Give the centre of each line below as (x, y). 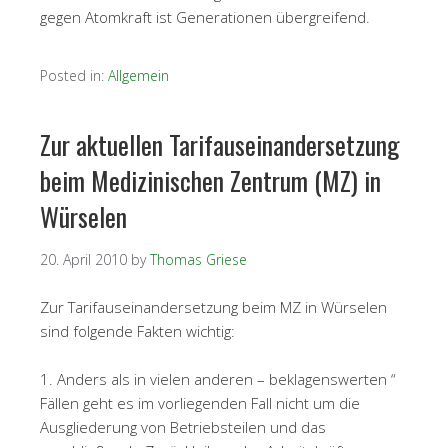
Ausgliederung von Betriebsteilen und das (183, 426)
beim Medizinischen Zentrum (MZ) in (210, 180)
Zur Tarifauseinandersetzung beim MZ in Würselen (213, 306)
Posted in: (74, 75)
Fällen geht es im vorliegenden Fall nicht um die (200, 402)
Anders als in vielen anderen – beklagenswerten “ (226, 378)
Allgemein (138, 75)
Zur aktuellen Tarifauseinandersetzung (220, 144)
